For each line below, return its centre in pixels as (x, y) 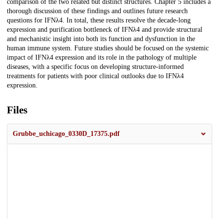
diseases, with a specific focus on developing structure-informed (95, 66)
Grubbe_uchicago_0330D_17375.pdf (66, 133)
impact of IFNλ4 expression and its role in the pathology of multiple (102, 57)
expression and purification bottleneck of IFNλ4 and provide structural (105, 29)
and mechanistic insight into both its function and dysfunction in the (101, 39)
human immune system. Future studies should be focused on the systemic (108, 48)
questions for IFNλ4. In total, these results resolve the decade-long (99, 20)
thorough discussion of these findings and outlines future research (97, 11)
